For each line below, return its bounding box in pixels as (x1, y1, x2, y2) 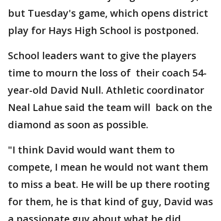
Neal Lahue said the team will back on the (8, 101, 212, 114)
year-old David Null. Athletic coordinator (8, 83, 204, 97)
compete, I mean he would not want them (8, 160, 208, 174)
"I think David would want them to (8, 143, 175, 156)
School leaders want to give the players (8, 49, 199, 62)
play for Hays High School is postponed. (8, 24, 199, 37)
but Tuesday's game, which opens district (8, 6, 208, 20)
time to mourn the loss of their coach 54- (8, 66, 207, 79)
